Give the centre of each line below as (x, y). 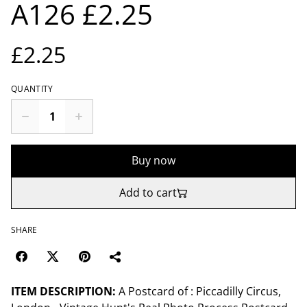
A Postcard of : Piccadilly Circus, (198, 291)
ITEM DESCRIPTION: (63, 291)
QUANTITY (32, 89)
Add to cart (148, 193)
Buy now (153, 160)
